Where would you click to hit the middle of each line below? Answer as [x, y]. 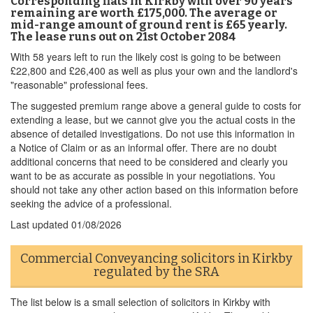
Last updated [41, 224]
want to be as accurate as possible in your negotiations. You [143, 175]
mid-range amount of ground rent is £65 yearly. [149, 25]
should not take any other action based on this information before [154, 189]
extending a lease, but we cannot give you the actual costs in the [153, 119]
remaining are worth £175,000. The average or [144, 13]
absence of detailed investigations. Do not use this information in [153, 133]
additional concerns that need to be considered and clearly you [149, 161]
